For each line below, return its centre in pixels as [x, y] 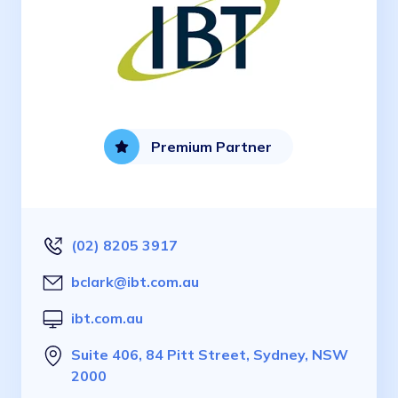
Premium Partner [211, 147]
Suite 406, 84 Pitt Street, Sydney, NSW [210, 355]
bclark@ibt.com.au [135, 282]
